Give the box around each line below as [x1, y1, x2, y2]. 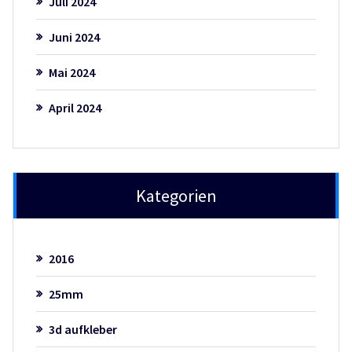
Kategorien [135, 184, 217, 207]
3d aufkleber [48, 321, 117, 337]
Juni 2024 [48, 29, 100, 46]
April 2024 [48, 100, 101, 116]
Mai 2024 [48, 64, 95, 81]
